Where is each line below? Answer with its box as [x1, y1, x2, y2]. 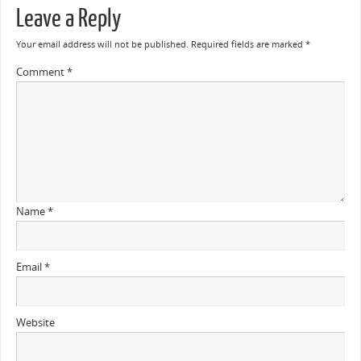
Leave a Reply [15, 5, 121, 32]
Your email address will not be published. [15, 38, 189, 50]
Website [15, 315, 55, 330]
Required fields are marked [190, 38, 305, 50]
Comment [15, 64, 67, 79]
